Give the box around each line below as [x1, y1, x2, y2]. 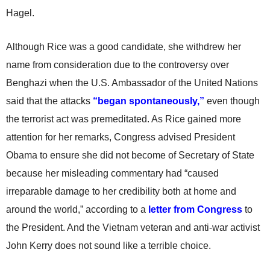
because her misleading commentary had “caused [6, 168, 219, 178]
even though [204, 96, 260, 106]
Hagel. [6, 8, 34, 18]
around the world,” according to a [6, 204, 148, 215]
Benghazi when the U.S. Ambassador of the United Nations [6, 78, 258, 88]
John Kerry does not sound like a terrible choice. [6, 240, 211, 251]
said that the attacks [6, 96, 93, 106]
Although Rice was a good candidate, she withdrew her [6, 42, 241, 52]
